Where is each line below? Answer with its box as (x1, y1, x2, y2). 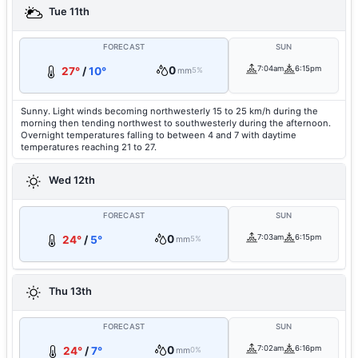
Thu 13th (46, 285, 92, 298)
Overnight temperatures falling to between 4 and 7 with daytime (21, 129, 296, 141)
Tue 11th (46, 6, 89, 18)
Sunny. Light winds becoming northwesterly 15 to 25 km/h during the (21, 105, 318, 117)
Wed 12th (46, 174, 95, 187)
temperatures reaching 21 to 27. (21, 141, 157, 153)
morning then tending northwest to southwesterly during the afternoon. (21, 117, 331, 129)
